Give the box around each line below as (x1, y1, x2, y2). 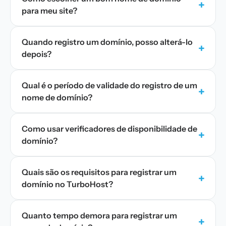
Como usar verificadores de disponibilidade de (22, 124, 197, 134)
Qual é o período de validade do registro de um (22, 80, 197, 90)
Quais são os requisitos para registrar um (22, 167, 177, 177)
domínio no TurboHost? (22, 179, 113, 189)
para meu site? (22, 6, 77, 16)
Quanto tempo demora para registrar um (22, 210, 177, 220)
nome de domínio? (22, 92, 92, 102)
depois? (22, 49, 51, 59)
